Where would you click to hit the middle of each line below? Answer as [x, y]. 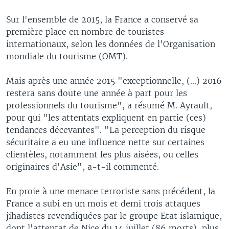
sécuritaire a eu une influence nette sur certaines [105, 142]
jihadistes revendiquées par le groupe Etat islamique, [114, 215]
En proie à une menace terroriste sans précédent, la [111, 191]
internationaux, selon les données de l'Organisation [111, 44]
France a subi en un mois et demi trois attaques [103, 203]
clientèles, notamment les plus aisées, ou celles [102, 154]
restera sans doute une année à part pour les [97, 93]
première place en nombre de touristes [85, 31]
